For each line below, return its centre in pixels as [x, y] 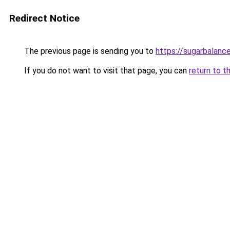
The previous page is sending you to [89, 51]
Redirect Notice [44, 18]
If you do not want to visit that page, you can [106, 71]
